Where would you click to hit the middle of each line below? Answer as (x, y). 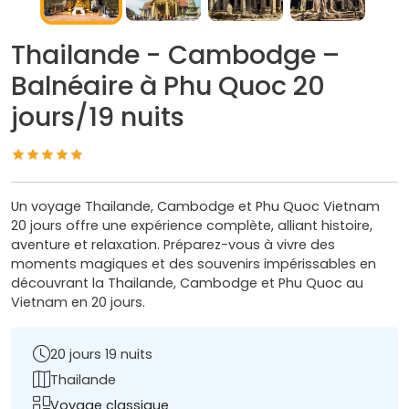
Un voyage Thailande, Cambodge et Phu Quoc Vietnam (195, 207)
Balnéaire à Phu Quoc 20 (168, 86)
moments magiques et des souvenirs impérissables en (194, 264)
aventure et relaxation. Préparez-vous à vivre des (173, 245)
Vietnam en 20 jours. (78, 303)
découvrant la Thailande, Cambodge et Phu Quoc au (187, 283)
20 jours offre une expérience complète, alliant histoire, (192, 226)
